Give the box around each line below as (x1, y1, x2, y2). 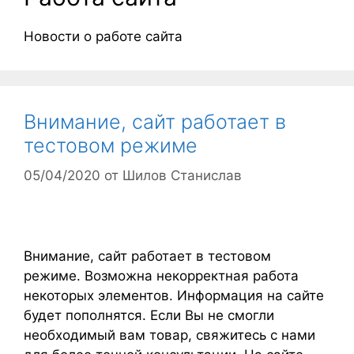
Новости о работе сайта (24, 28, 183, 44)
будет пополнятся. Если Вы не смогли (24, 307, 274, 324)
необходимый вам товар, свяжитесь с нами (24, 327, 315, 344)
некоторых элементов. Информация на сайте (24, 288, 324, 304)
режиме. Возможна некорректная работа (24, 268, 299, 284)
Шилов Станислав (122, 168, 242, 184)
